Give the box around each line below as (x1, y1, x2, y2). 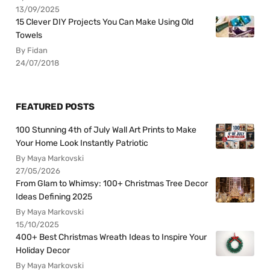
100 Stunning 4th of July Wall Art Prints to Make (16, 124, 197, 135)
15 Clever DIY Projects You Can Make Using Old (16, 17, 194, 28)
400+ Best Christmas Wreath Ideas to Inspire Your (16, 231, 207, 242)
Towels (16, 30, 43, 41)
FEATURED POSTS (16, 101, 95, 112)
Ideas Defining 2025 (16, 191, 93, 202)
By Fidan (16, 46, 48, 55)
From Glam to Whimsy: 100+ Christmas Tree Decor (16, 178, 209, 189)
